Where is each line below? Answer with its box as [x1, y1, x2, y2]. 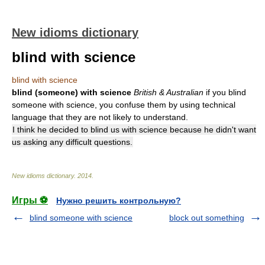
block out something [169, 213, 244, 222]
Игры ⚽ [12, 195, 48, 205]
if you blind [206, 88, 246, 97]
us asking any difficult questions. [12, 137, 132, 147]
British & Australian [134, 88, 203, 97]
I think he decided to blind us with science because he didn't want [12, 125, 256, 134]
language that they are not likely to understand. [12, 112, 188, 122]
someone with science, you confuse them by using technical [12, 100, 235, 109]
